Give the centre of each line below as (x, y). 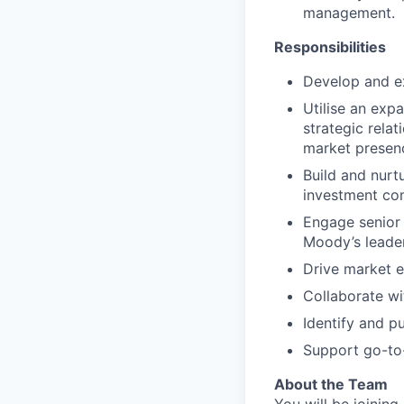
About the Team (331, 384)
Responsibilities (330, 46)
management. (349, 12)
